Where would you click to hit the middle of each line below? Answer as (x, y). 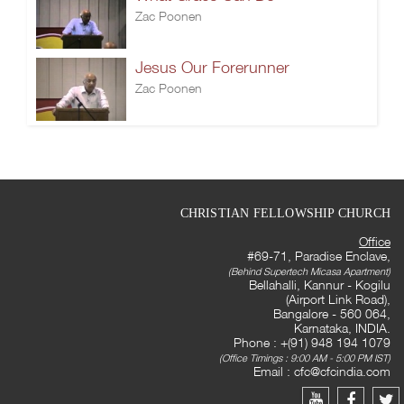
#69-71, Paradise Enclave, (319, 256)
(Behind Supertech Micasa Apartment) (309, 271)
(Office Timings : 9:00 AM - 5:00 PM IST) (305, 358)
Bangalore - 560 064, (332, 313)
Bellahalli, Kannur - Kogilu (320, 285)
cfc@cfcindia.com (342, 371)
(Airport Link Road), (338, 299)
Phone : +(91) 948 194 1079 (312, 342)
